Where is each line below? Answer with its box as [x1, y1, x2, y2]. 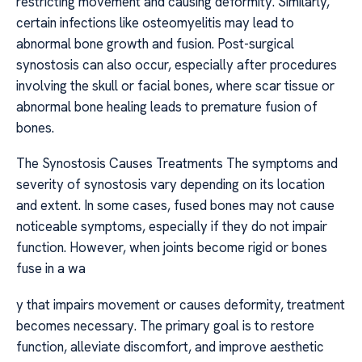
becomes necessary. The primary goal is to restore [16, 316, 314, 335]
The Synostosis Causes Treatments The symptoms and [16, 154, 338, 173]
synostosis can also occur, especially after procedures [16, 55, 337, 74]
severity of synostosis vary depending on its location [16, 175, 325, 194]
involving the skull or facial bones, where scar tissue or [16, 76, 335, 95]
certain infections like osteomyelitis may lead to [16, 13, 294, 32]
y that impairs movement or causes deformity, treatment [16, 295, 345, 314]
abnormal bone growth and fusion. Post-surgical [16, 34, 294, 53]
